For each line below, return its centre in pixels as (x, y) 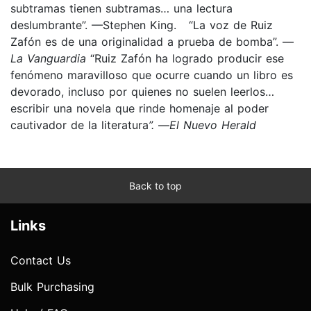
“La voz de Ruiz (231, 25)
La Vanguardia (48, 58)
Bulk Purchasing (52, 286)
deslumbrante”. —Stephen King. (100, 25)
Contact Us (41, 260)
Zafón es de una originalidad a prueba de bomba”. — (152, 41)
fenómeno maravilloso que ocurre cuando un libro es (152, 75)
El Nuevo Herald (213, 125)
